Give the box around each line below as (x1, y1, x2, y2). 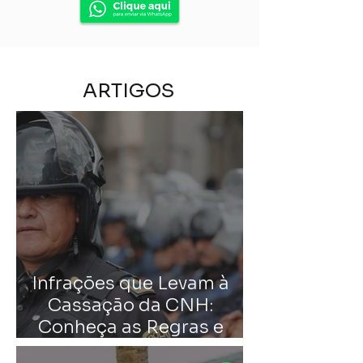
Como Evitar (76, 338, 185, 360)
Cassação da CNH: (48, 294, 213, 316)
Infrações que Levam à (32, 272, 229, 294)
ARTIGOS (83, 79, 174, 103)
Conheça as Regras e (37, 316, 224, 338)
